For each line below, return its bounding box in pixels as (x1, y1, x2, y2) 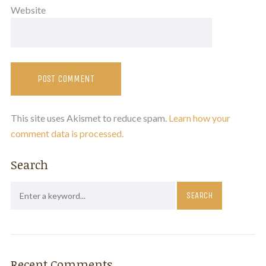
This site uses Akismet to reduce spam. (10, 112, 169, 123)
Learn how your (168, 112, 230, 123)
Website (10, 4, 46, 15)
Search (10, 156, 48, 173)
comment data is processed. (10, 127, 123, 139)
